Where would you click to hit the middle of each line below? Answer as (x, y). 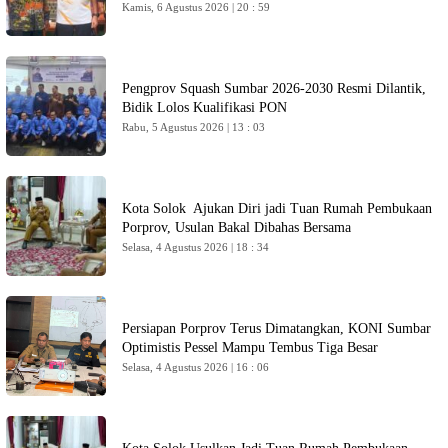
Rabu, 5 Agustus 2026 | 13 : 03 (194, 127)
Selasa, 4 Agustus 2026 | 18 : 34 (196, 247)
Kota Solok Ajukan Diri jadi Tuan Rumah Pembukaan (277, 208)
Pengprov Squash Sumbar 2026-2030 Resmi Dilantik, (274, 88)
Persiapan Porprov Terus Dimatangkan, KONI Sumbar (276, 328)
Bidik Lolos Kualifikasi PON (204, 107)
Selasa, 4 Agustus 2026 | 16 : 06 (196, 367)
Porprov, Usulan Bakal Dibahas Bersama (238, 227)
